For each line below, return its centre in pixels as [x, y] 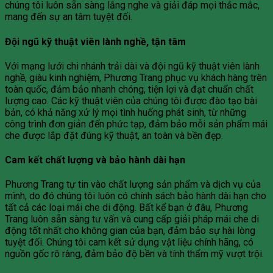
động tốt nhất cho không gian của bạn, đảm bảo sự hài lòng [130, 231]
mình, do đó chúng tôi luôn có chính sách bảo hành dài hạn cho [136, 196]
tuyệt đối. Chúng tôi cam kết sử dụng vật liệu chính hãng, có [129, 243]
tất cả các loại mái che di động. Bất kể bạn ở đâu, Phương [126, 208]
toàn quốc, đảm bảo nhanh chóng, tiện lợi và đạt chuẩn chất [129, 89]
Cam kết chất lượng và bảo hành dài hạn [95, 160]
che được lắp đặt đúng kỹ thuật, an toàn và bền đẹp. [114, 135]
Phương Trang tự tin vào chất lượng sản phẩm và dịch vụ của [133, 185]
